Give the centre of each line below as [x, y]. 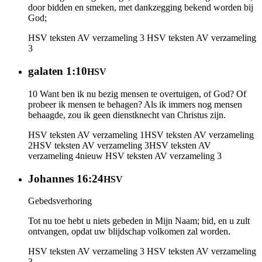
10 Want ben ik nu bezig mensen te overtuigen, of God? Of [137, 94]
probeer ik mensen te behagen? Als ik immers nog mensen [135, 104]
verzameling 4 [54, 156]
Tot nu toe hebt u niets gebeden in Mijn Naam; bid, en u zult [139, 221]
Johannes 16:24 [66, 178]
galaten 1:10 [58, 71]
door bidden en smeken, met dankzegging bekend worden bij [141, 8]
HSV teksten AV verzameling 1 [86, 135]
